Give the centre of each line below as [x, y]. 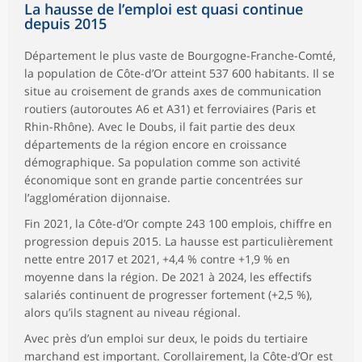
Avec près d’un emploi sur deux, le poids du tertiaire [166, 339]
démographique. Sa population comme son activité [162, 162]
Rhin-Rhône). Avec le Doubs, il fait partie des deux [160, 127]
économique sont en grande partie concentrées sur [164, 180]
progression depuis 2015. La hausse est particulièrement [179, 242]
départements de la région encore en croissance [156, 145]
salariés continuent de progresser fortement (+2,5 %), [168, 295]
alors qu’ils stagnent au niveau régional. [133, 313]
